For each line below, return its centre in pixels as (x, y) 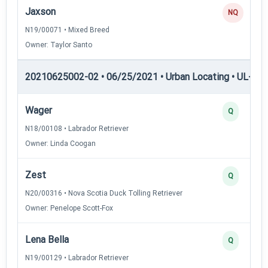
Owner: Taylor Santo (59, 45)
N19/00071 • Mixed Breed (67, 30)
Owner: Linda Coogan (60, 143)
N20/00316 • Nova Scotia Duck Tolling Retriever (104, 193)
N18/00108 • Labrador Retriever (77, 128)
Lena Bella (47, 239)
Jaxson (40, 11)
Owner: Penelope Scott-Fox (69, 208)
